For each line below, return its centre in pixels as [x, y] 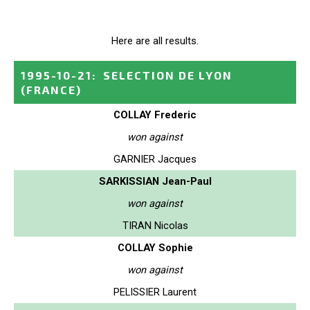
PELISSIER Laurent [155, 292]
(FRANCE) [51, 89]
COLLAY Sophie [155, 247]
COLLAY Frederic [155, 115]
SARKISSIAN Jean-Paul [155, 181]
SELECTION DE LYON [168, 75]
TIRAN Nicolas [155, 225]
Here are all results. [155, 40]
